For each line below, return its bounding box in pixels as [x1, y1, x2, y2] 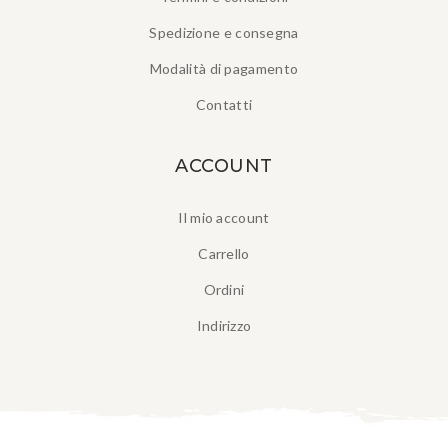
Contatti [195, 96, 253, 114]
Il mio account [178, 209, 270, 227]
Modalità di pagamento [149, 60, 299, 78]
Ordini [203, 281, 245, 299]
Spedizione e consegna [149, 24, 299, 42]
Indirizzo [196, 317, 252, 335]
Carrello [198, 245, 250, 263]
